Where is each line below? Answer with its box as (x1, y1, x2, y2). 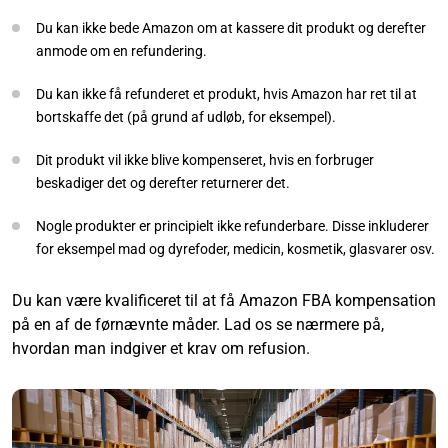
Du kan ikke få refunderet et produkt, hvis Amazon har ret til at (36, 85, 417, 102)
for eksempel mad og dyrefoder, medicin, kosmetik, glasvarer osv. (36, 240, 435, 257)
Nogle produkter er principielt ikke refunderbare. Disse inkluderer (36, 217, 429, 234)
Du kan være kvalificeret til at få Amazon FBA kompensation (12, 290, 436, 310)
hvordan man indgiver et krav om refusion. (12, 338, 310, 358)
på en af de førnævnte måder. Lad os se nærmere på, (12, 314, 384, 334)
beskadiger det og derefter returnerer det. (36, 174, 290, 191)
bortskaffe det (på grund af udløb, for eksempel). (36, 108, 336, 125)
